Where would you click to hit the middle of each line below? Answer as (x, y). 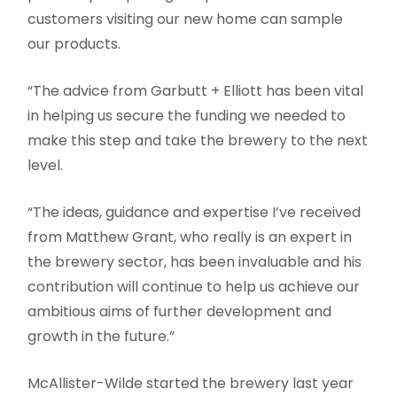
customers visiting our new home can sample (186, 19)
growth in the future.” (101, 337)
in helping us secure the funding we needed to (187, 116)
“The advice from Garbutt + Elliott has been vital (196, 91)
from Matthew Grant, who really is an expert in (190, 237)
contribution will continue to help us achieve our (194, 287)
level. (46, 166)
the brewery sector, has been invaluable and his (195, 262)
